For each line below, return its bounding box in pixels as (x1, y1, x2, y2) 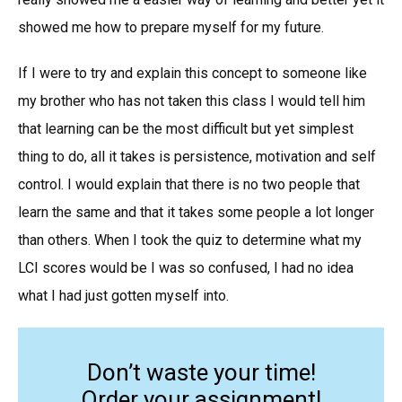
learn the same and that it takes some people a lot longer (18, 204, 374, 221)
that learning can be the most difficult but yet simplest (18, 120, 354, 137)
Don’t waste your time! (86, 359, 316, 386)
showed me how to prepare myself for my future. (18, 19, 324, 36)
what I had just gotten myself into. (18, 287, 229, 304)
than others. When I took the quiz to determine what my (18, 232, 362, 249)
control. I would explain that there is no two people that (18, 176, 360, 193)
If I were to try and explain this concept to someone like (18, 65, 367, 82)
